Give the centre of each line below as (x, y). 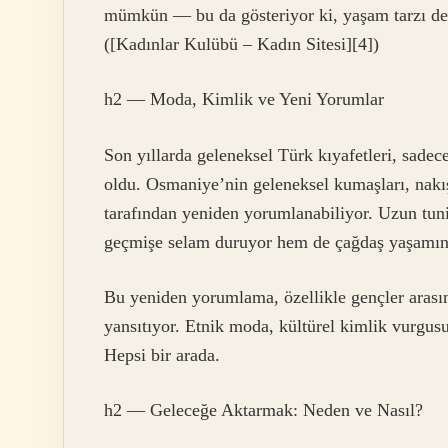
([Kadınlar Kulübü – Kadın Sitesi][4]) (241, 43)
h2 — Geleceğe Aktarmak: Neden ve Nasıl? (263, 410)
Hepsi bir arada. (162, 355)
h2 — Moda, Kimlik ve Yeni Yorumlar (244, 99)
